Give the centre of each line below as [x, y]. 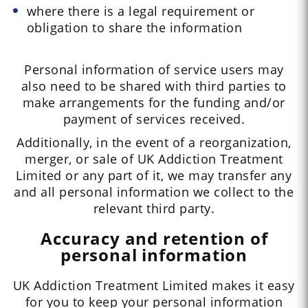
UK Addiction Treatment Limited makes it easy [154, 286]
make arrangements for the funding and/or [154, 103]
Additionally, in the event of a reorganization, [154, 143]
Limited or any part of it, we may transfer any [154, 176]
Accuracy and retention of [154, 239]
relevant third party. [154, 209]
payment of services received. [154, 119]
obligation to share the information [134, 28]
